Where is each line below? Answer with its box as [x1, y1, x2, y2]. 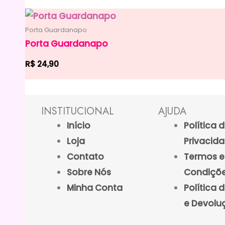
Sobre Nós [67, 166, 111, 178]
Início [67, 119, 90, 132]
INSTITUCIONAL [41, 103, 114, 119]
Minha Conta [67, 181, 123, 194]
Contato [67, 150, 104, 163]
